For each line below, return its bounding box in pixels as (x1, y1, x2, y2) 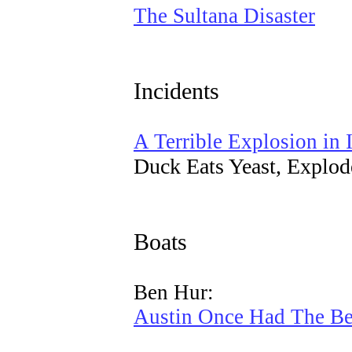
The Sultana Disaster (134, 4, 315, 27)
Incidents (134, 79, 219, 104)
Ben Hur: (134, 280, 214, 304)
